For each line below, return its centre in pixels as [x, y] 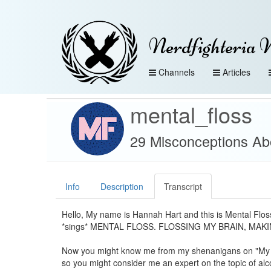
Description [122, 186]
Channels [177, 72]
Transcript [183, 186]
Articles [237, 72]
